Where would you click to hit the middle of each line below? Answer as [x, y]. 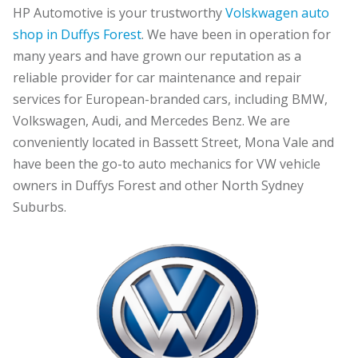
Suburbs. [40, 207]
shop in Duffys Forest [77, 34]
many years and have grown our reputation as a [157, 56]
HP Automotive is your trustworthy [119, 12]
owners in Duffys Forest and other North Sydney [158, 185]
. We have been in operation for [236, 34]
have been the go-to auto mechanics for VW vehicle [167, 163]
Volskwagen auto [277, 12]
